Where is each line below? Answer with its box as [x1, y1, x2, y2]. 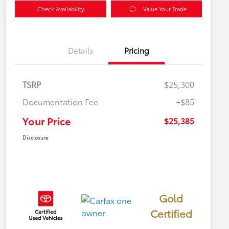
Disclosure [22, 133, 49, 142]
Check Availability [37, 5, 84, 13]
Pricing [124, 44, 149, 56]
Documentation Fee [22, 96, 98, 108]
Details [67, 44, 93, 56]
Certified [150, 206, 192, 221]
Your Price [22, 113, 71, 128]
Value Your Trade [143, 5, 187, 13]
